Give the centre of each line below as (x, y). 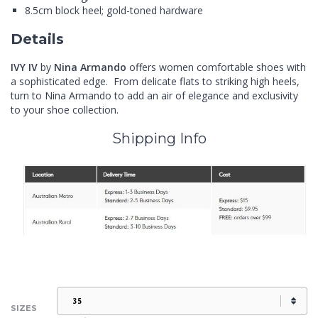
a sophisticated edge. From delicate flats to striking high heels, (155, 81)
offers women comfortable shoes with (218, 67)
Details (37, 39)
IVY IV (26, 67)
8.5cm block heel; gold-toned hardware (114, 10)
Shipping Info (159, 138)
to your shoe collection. (65, 109)
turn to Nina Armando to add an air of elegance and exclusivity (154, 95)
